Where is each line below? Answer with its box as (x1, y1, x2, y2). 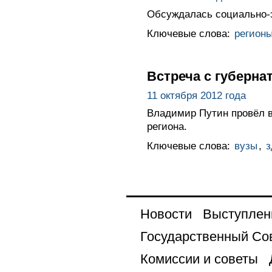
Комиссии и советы (140, 251, 258, 267)
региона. (146, 120, 187, 132)
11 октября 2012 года (146, 89, 246, 101)
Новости (140, 206, 192, 222)
